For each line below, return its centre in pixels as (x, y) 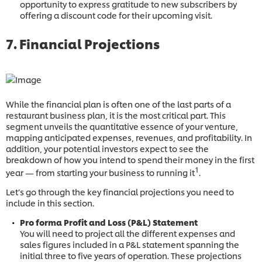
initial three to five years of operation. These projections (131, 255)
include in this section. (50, 202)
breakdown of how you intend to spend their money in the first (130, 160)
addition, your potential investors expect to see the (107, 149)
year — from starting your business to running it (100, 172)
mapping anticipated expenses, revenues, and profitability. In (129, 137)
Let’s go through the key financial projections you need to (120, 191)
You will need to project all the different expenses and (127, 233)
